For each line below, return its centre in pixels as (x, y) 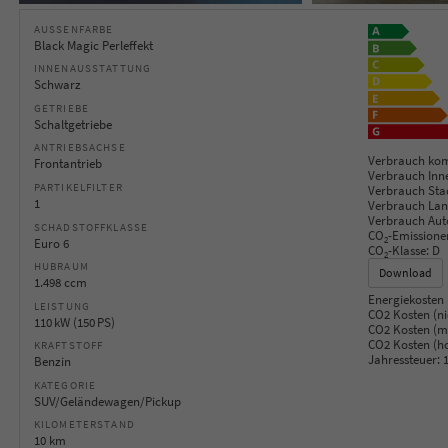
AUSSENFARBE (70, 28)
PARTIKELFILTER (78, 187)
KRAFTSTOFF (68, 345)
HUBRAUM (61, 266)
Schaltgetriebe (72, 124)
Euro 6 (51, 243)
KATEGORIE (65, 384)
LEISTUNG (62, 305)
